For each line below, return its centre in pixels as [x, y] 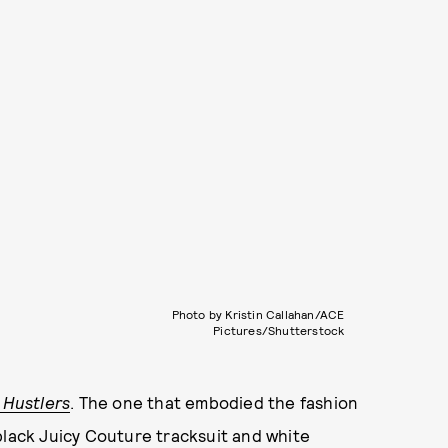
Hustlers [36, 402]
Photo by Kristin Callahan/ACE [258, 314]
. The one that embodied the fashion [214, 402]
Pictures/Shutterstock [279, 330]
